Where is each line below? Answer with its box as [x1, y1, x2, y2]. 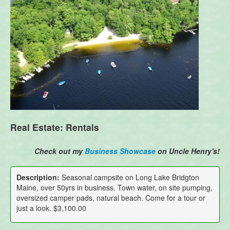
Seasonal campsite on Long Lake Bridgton [59, 172, 199, 183]
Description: [16, 172, 60, 183]
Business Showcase [85, 145, 156, 156]
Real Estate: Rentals [10, 120, 99, 133]
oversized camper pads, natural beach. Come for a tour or [16, 193, 205, 203]
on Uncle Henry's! [156, 145, 220, 156]
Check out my [34, 145, 85, 156]
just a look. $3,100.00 [16, 203, 86, 214]
